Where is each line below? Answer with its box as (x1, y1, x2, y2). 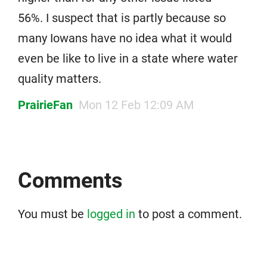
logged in (87, 207, 135, 222)
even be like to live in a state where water (18, 51, 238, 66)
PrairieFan (18, 98, 73, 113)
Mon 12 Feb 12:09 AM (79, 98, 194, 113)
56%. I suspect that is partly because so (18, 11, 226, 26)
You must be (18, 207, 87, 222)
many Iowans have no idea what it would (18, 31, 232, 46)
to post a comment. (135, 207, 242, 222)
